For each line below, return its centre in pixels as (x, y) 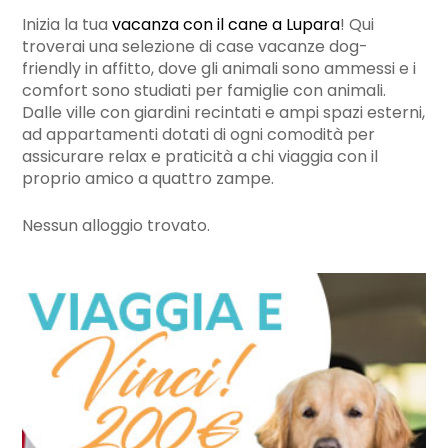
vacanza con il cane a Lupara (226, 26)
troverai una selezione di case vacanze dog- (195, 48)
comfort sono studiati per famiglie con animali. (204, 92)
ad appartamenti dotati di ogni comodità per (199, 136)
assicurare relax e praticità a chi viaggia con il (200, 158)
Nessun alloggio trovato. (116, 227)
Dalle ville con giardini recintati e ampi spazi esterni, (224, 114)
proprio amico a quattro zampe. (148, 180)
